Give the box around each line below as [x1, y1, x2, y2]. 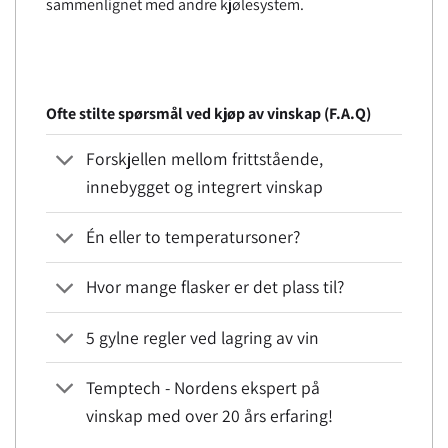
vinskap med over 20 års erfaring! [86, 403, 334, 427]
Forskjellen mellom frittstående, [86, 147, 324, 171]
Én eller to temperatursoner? [86, 225, 301, 249]
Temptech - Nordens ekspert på [86, 375, 321, 399]
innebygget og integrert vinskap [86, 175, 324, 199]
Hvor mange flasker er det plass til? [86, 275, 345, 299]
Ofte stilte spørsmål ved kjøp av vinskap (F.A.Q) [46, 102, 371, 124]
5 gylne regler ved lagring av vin [86, 325, 320, 349]
